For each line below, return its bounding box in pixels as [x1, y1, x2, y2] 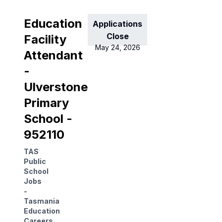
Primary [24, 96, 69, 111]
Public [24, 157, 46, 166]
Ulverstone [24, 80, 88, 95]
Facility [24, 32, 66, 47]
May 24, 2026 [95, 43, 140, 52]
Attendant [24, 48, 83, 63]
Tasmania [24, 197, 59, 206]
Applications [93, 19, 142, 29]
